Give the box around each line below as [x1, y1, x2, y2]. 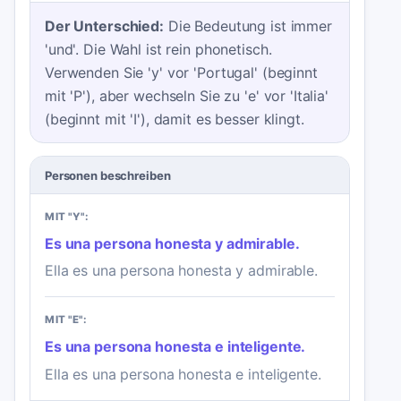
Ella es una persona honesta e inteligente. [45, 364, 321, 383]
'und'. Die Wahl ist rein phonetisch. [45, 40, 272, 59]
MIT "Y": [45, 210, 90, 224]
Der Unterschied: [45, 17, 164, 36]
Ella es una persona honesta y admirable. [45, 261, 318, 280]
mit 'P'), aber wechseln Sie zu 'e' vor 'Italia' [45, 87, 328, 106]
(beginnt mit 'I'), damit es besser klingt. [45, 110, 304, 129]
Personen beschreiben [45, 167, 171, 183]
